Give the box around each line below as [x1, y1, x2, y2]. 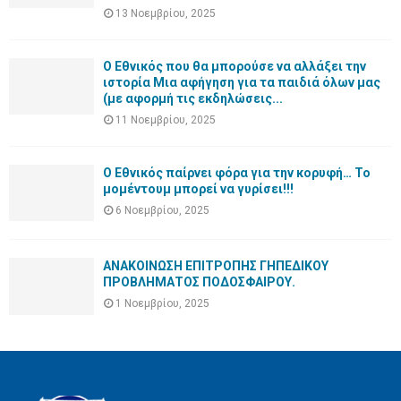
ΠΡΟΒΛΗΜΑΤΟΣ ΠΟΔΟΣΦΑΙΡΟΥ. [103, 275, 295, 290]
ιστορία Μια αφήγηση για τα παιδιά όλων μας [103, 74, 380, 90]
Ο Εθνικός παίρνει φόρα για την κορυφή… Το [103, 165, 371, 180]
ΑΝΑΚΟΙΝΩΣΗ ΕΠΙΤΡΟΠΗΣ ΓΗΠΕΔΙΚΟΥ [103, 259, 328, 274]
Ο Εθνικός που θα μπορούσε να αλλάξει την [103, 58, 366, 73]
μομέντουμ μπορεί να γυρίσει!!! [103, 181, 294, 196]
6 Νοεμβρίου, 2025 [115, 203, 209, 217]
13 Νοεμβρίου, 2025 [115, 6, 216, 20]
